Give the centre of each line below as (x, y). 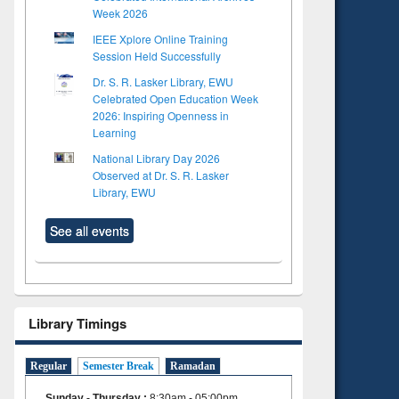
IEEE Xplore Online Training (160, 38)
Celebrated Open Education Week (175, 98)
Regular (49, 366)
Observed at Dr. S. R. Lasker (161, 175)
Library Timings (77, 323)
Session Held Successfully (157, 55)
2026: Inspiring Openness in (161, 115)
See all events (90, 230)
